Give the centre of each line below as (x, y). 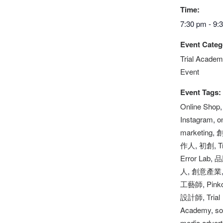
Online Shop (200, 106)
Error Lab (195, 158)
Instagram (197, 119)
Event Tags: (201, 92)
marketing (196, 132)
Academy (196, 210)
